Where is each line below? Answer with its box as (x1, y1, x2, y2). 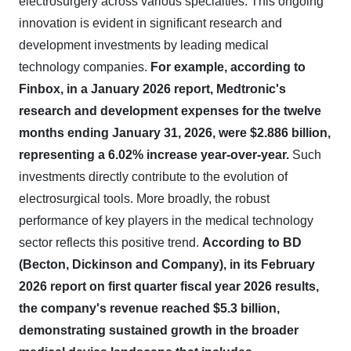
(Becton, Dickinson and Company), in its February (19, 258, 315, 271)
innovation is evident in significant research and (19, 16, 282, 30)
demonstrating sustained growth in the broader (19, 324, 299, 337)
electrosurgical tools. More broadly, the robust (19, 192, 270, 205)
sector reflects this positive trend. (19, 236, 202, 249)
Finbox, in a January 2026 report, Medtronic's (19, 82, 286, 96)
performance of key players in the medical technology (19, 214, 313, 227)
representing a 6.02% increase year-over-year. (19, 148, 289, 161)
